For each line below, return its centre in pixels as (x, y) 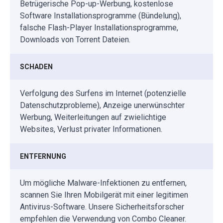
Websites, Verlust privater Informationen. (91, 129)
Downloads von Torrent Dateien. (75, 40)
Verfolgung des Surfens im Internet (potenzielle (103, 94)
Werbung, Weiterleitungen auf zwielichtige (93, 117)
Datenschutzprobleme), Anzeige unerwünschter (102, 106)
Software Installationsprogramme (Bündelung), (101, 16)
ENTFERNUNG (43, 157)
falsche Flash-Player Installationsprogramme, (99, 28)
